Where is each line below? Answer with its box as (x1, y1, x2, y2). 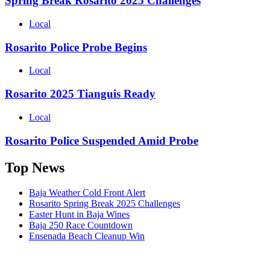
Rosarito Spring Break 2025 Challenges (29, 198, 180, 209)
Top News (5, 159, 64, 175)
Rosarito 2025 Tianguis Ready (5, 87, 155, 101)
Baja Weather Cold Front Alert (29, 187, 145, 198)
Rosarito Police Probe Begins (5, 40, 147, 54)
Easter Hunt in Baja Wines (29, 209, 130, 220)
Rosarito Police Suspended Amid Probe (5, 134, 198, 147)
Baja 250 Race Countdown (29, 220, 133, 231)
